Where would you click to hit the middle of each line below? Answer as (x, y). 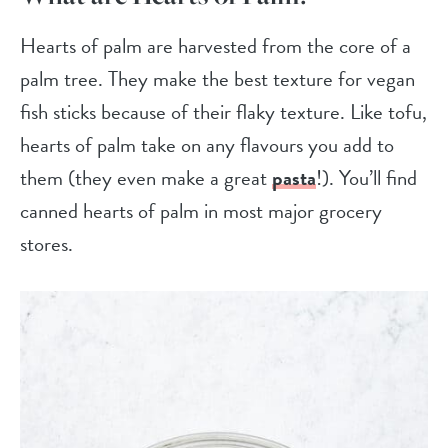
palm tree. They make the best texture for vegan (217, 79)
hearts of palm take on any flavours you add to (207, 145)
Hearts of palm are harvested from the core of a (215, 46)
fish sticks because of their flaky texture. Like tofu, (223, 112)
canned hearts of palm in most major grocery (201, 211)
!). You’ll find (366, 178)
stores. (46, 244)
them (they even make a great (146, 178)
